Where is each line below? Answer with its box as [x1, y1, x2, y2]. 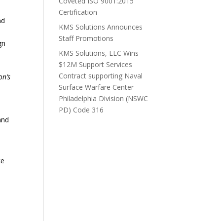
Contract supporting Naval [59, 71, 143, 80]
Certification [59, 7, 98, 17]
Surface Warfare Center [59, 82, 134, 92]
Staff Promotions [59, 33, 114, 43]
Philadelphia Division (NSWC [59, 93, 148, 103]
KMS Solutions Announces [59, 22, 143, 32]
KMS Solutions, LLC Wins [59, 48, 139, 58]
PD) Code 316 [59, 105, 104, 114]
